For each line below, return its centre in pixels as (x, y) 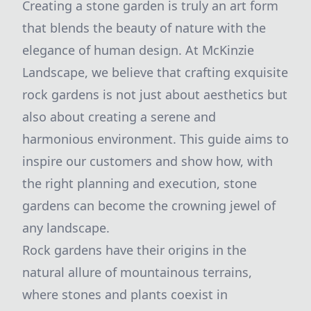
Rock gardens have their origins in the (134, 250)
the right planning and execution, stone (140, 183)
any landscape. (66, 228)
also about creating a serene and (119, 117)
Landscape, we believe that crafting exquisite (155, 72)
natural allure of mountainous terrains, (137, 272)
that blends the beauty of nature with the (144, 28)
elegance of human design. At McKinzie (138, 50)
